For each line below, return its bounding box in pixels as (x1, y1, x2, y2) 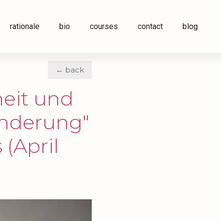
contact (138, 21, 163, 31)
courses (90, 21, 118, 31)
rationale (10, 21, 40, 31)
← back (56, 65, 84, 74)
